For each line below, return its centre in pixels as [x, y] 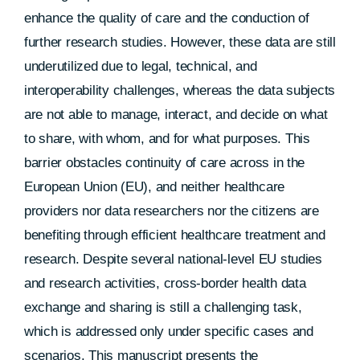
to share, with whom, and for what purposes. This [167, 139]
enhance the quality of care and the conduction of [166, 18]
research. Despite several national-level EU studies [173, 259]
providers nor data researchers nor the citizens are [171, 211]
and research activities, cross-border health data [165, 283]
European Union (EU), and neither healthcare [154, 187]
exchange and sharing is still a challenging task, [163, 307]
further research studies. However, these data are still [180, 42]
